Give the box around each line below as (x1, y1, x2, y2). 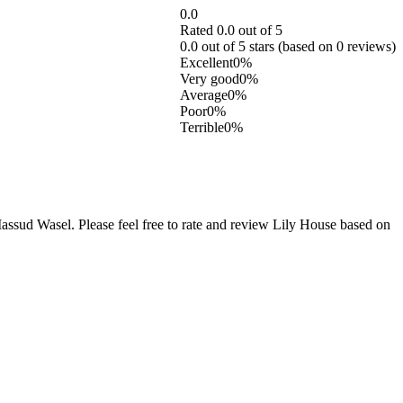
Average (180, 86, 228, 103)
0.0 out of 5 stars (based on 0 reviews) (180, 38, 396, 54)
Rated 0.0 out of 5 (180, 22, 282, 38)
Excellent (180, 54, 233, 70)
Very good (180, 70, 239, 86)
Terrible (180, 119, 224, 135)
